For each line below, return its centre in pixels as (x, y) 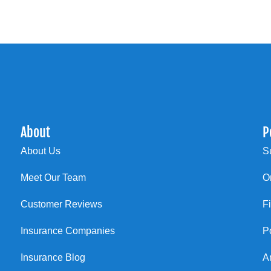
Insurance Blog (53, 258)
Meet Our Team (53, 178)
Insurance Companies (67, 231)
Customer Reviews (61, 204)
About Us (40, 151)
